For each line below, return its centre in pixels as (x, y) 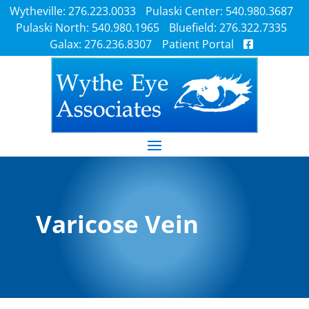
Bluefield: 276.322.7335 (228, 27)
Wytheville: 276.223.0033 (72, 11)
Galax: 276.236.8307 (101, 44)
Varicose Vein (117, 224)
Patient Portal (198, 44)
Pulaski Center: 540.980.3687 (220, 11)
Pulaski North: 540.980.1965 (87, 27)
